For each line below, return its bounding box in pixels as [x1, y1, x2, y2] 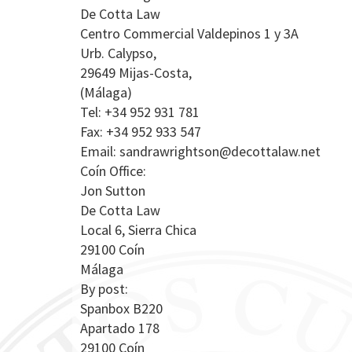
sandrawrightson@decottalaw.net [119, 142, 321, 160]
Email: [80, 142, 119, 160]
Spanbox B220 [80, 299, 163, 317]
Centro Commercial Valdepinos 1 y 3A [80, 24, 299, 42]
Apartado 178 [80, 319, 159, 337]
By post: [80, 280, 128, 298]
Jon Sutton [80, 181, 145, 200]
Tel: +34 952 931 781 [80, 103, 200, 121]
